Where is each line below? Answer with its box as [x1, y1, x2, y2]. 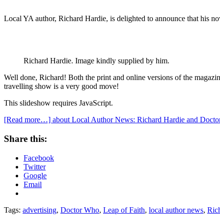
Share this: [4, 134, 47, 144]
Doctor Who [60, 205, 99, 214]
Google [24, 171, 47, 180]
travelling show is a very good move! [4, 82, 119, 91]
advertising [23, 205, 56, 214]
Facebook [24, 153, 54, 162]
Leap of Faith [103, 205, 145, 214]
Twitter [24, 162, 46, 171]
